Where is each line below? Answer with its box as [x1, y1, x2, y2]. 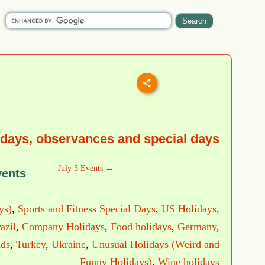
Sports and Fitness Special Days [18, 203, 156, 215]
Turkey [16, 238, 46, 251]
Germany [177, 221, 216, 233]
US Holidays [161, 203, 216, 215]
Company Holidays [22, 221, 105, 233]
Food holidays [111, 221, 172, 233]
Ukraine [51, 238, 86, 251]
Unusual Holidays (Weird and [92, 238, 219, 251]
